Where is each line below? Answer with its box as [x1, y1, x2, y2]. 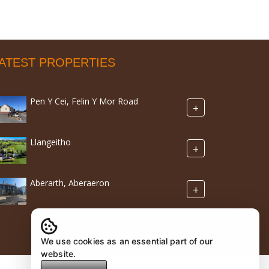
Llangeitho [30, 136, 71, 148]
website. [41, 249, 76, 259]
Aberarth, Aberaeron [30, 177, 109, 189]
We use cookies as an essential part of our [41, 236, 213, 246]
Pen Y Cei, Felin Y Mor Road [30, 95, 138, 107]
